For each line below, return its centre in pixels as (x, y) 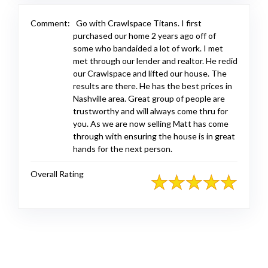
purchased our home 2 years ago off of (144, 36)
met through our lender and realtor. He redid (155, 61)
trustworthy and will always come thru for (150, 111)
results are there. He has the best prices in (153, 86)
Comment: (50, 23)
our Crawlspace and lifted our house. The (150, 74)
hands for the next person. (123, 149)
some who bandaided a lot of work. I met (148, 48)
